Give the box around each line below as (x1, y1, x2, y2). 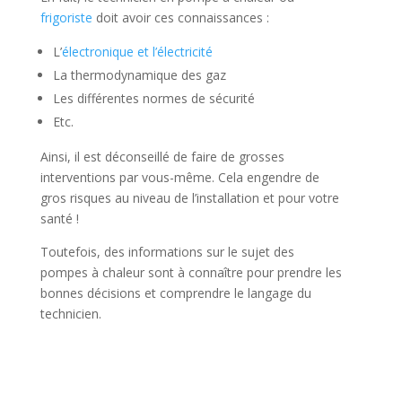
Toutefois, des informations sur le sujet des (39, 243, 294, 261)
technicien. (39, 305, 101, 323)
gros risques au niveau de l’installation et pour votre (39, 189, 339, 207)
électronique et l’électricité (61, 43, 213, 61)
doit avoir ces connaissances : (92, 9, 269, 27)
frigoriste (39, 9, 92, 27)
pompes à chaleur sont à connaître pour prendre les (39, 264, 342, 282)
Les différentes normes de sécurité (52, 90, 255, 108)
